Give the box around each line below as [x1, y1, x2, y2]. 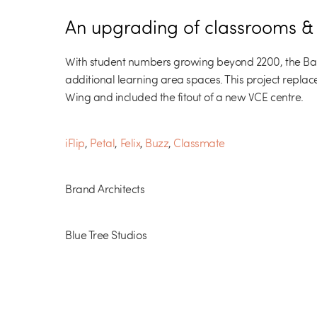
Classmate [173, 136, 225, 151]
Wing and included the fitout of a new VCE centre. [65, 90, 304, 105]
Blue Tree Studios [65, 228, 147, 243]
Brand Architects [65, 182, 145, 197]
